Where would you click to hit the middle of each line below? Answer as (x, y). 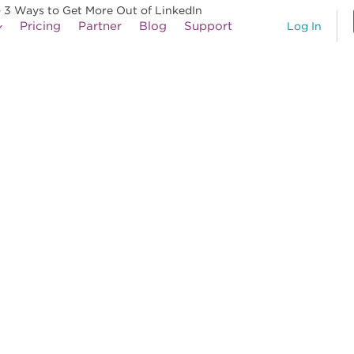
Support (208, 26)
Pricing (40, 26)
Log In (304, 26)
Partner (100, 26)
